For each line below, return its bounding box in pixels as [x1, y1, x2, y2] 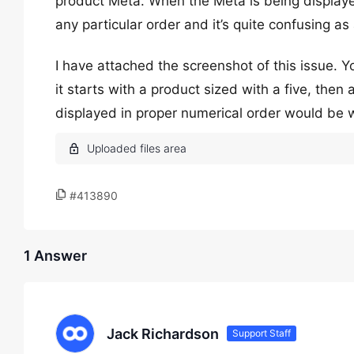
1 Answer [24, 247, 87, 264]
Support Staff [232, 327, 291, 339]
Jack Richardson [107, 325, 219, 342]
